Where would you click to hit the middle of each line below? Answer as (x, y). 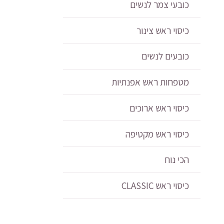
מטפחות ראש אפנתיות (150, 82)
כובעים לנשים (165, 56)
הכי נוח (176, 160)
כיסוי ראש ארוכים (159, 108)
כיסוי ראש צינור (162, 30)
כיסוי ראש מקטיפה (157, 134)
